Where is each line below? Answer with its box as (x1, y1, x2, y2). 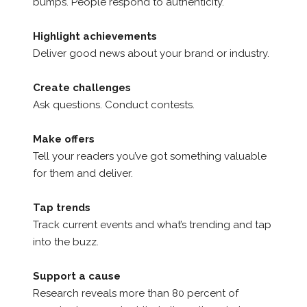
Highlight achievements (32, 29, 157, 42)
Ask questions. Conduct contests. (32, 98, 195, 111)
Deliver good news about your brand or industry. (32, 47, 269, 60)
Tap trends (32, 201, 90, 214)
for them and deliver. (32, 167, 133, 180)
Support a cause (32, 269, 121, 282)
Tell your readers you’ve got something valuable (32, 149, 267, 162)
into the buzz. (32, 235, 99, 248)
